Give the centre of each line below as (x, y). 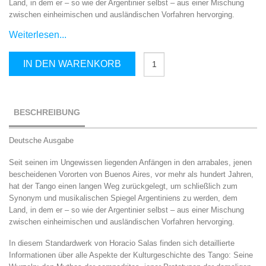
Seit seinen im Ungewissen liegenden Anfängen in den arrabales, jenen (130, 162)
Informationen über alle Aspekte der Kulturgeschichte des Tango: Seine (131, 255)
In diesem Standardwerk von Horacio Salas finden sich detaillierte (122, 243)
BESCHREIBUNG (47, 113)
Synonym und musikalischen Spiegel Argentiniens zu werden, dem (123, 198)
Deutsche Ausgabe (41, 141)
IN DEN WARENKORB (72, 64)
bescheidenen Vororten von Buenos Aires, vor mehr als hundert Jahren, (131, 174)
